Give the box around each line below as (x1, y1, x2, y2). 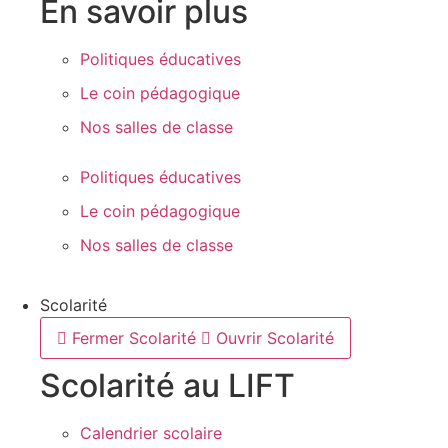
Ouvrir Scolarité (216, 328, 334, 348)
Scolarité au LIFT (40, 366, 295, 405)
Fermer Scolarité (72, 328, 196, 348)
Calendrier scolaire (80, 423, 222, 443)
